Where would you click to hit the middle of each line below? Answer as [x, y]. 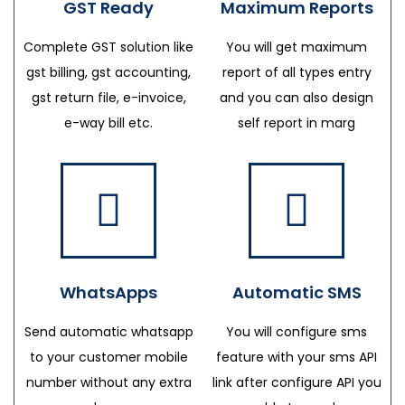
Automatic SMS [297, 292]
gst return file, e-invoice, [108, 97]
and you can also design [297, 97]
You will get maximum [297, 47]
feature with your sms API [297, 357]
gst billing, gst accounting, [108, 72]
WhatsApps [108, 292]
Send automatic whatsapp [108, 331]
